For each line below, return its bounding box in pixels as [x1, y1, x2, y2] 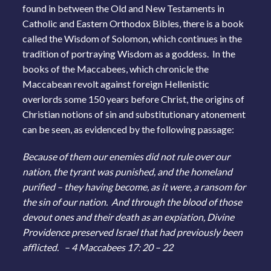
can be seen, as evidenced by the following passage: [22, 123, 235, 135]
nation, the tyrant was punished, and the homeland [22, 165, 233, 177]
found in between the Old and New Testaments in [22, 2, 225, 14]
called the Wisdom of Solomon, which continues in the [22, 32, 243, 44]
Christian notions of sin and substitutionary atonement [22, 108, 246, 120]
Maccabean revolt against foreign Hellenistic [22, 77, 210, 90]
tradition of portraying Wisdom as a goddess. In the [22, 47, 236, 59]
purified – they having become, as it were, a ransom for [22, 180, 246, 192]
